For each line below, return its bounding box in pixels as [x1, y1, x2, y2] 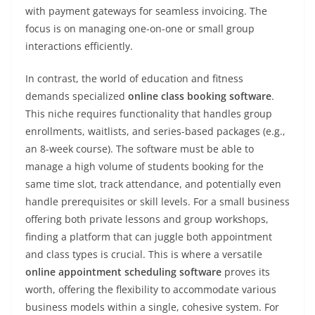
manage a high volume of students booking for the [25, 160, 264, 173]
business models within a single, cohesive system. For [25, 300, 279, 314]
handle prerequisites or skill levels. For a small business [25, 195, 290, 208]
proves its [221, 265, 270, 278]
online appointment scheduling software [25, 265, 221, 278]
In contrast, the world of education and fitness [25, 72, 243, 85]
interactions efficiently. [25, 39, 133, 53]
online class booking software [128, 89, 271, 103]
